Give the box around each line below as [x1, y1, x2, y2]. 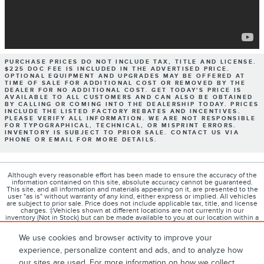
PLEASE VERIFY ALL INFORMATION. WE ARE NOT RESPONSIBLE [5, 115, 256, 123]
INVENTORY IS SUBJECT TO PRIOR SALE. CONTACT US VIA [5, 129, 240, 137]
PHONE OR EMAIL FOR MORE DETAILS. [5, 136, 158, 144]
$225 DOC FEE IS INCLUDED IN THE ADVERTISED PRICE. [5, 65, 230, 73]
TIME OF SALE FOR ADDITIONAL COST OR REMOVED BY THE [5, 80, 246, 87]
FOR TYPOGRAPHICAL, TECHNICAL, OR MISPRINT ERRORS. [5, 122, 237, 130]
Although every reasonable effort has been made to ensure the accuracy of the [7, 171, 257, 180]
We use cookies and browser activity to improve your [19, 233, 212, 243]
